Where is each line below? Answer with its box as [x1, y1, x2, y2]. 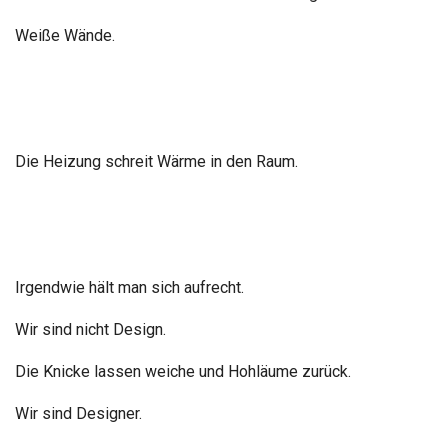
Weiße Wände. [15, 26, 115, 45]
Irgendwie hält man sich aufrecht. [15, 278, 244, 297]
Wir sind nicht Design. [15, 320, 166, 339]
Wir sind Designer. [15, 404, 142, 423]
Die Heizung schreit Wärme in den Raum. [15, 152, 298, 171]
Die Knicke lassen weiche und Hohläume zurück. [15, 362, 351, 381]
